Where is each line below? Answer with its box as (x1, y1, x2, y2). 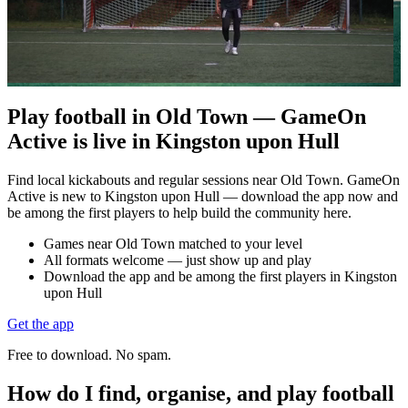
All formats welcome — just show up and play (44, 251, 311, 268)
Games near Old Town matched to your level (44, 235, 302, 251)
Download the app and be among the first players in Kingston (44, 268, 397, 284)
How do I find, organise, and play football (7, 381, 394, 405)
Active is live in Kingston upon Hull (7, 128, 340, 153)
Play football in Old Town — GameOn (7, 104, 366, 128)
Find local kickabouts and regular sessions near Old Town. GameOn (7, 171, 400, 188)
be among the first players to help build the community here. (7, 204, 352, 220)
